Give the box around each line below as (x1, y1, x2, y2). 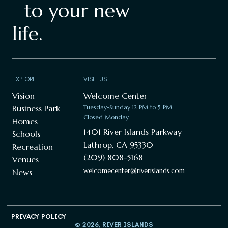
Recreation (12, 141, 53, 152)
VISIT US (83, 76, 107, 83)
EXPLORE (12, 76, 36, 83)
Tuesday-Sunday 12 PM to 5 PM (83, 103, 172, 111)
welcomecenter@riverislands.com (83, 166, 185, 175)
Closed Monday (83, 113, 129, 121)
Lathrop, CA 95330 (83, 139, 153, 150)
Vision (12, 91, 35, 101)
